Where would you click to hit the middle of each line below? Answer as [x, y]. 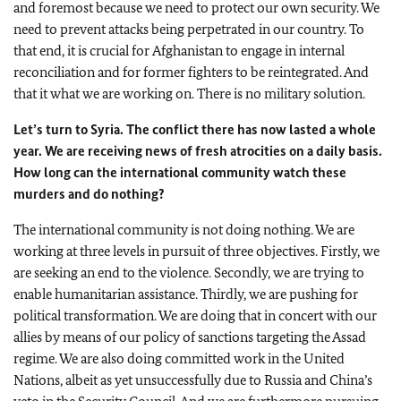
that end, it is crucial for [81, 51]
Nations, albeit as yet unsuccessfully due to [137, 380]
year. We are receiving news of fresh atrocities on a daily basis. [198, 151]
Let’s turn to [51, 129]
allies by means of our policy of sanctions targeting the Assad [190, 337]
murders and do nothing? [89, 194]
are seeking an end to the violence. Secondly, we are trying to [189, 273]
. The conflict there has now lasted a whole [248, 129]
